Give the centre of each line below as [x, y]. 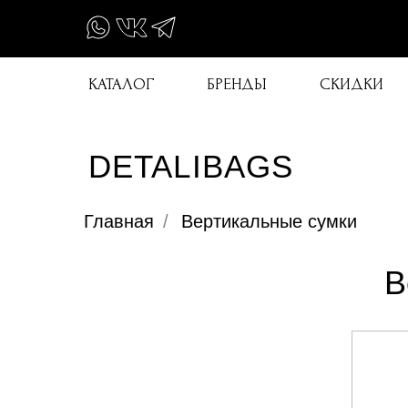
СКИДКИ [352, 84]
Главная [119, 221]
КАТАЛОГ [121, 84]
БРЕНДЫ [237, 84]
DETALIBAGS [191, 166]
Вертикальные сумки [269, 221]
